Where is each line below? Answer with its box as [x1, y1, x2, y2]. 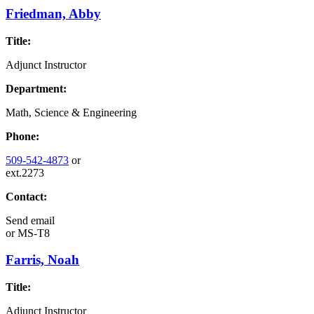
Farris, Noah [6, 252, 79, 268]
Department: [6, 82, 67, 95]
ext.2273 [6, 166, 44, 179]
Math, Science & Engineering [6, 106, 137, 118]
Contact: [6, 190, 47, 203]
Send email [6, 214, 55, 226]
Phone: [6, 130, 39, 142]
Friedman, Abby [6, 6, 101, 21]
